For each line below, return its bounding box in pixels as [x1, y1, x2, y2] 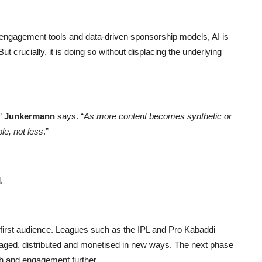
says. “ [55, 111, 84, 121]
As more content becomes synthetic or [84, 111, 232, 121]
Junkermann [4, 111, 55, 121]
